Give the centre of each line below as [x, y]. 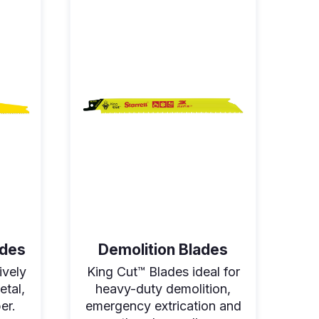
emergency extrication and [163, 305]
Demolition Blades [163, 249]
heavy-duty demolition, [163, 288]
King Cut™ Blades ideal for [163, 271]
